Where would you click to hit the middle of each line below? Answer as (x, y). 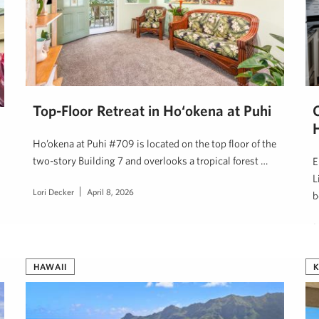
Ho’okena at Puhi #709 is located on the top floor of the (155, 143)
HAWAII (51, 266)
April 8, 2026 (110, 191)
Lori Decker (53, 191)
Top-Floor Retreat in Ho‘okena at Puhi (152, 110)
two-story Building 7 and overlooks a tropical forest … (150, 160)
